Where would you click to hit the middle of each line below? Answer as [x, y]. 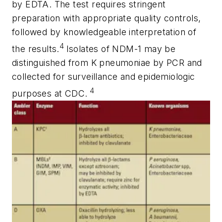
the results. [36, 49]
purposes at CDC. [50, 93]
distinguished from [52, 63]
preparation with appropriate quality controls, [107, 18]
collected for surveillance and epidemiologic [104, 77]
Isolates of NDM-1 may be [121, 49]
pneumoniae [124, 63]
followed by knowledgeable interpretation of [104, 32]
